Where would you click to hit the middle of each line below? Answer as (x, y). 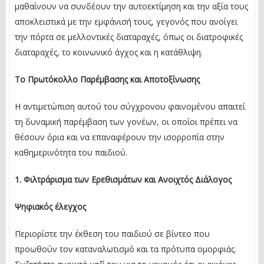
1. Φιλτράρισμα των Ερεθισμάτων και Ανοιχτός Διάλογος (123, 179)
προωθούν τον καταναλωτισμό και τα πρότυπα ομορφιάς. (126, 249)
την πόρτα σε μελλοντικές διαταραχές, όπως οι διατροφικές (129, 37)
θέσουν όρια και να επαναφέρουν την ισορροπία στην (120, 137)
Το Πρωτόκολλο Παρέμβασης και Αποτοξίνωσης (107, 79)
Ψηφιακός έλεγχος (50, 206)
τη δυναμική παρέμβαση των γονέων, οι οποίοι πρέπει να (126, 121)
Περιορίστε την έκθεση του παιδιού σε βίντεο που (112, 233)
